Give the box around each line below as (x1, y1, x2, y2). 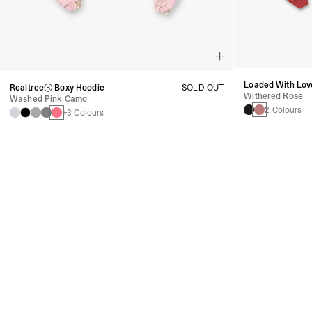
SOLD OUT (182, 81, 224, 93)
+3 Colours (62, 107, 104, 118)
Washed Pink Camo (10, 93, 88, 104)
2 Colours (265, 104, 302, 116)
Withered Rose (244, 90, 303, 102)
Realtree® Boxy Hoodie (10, 81, 104, 93)
